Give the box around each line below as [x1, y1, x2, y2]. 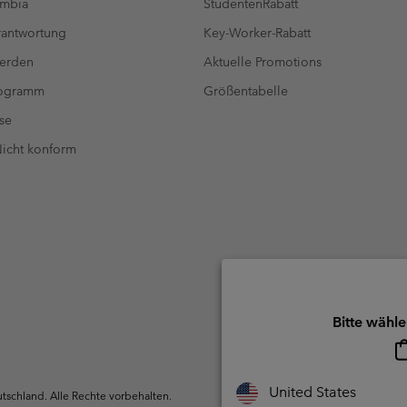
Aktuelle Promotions [203, 53, 322, 70]
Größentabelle [203, 82, 288, 99]
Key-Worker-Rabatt [203, 24, 311, 41]
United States [269, 382, 356, 401]
